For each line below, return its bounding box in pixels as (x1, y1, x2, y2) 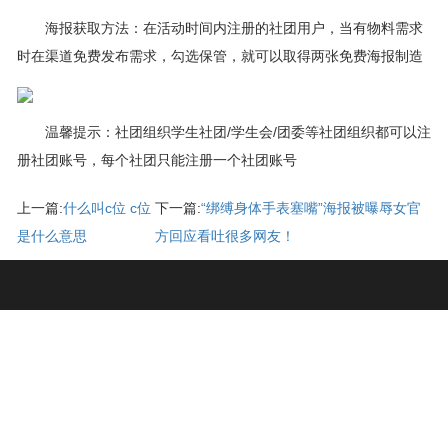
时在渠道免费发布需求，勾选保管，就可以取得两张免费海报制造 (17, 48, 423, 64)
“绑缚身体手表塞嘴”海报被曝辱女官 (201, 200, 422, 216)
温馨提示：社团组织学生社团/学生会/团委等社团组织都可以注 (17, 124, 431, 140)
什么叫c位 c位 (63, 200, 151, 216)
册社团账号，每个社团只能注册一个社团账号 (17, 152, 297, 168)
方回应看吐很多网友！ (155, 228, 296, 244)
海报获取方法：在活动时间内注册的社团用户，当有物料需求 (17, 20, 423, 36)
